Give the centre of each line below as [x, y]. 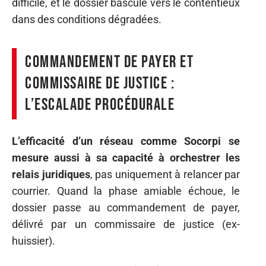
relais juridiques [51, 174]
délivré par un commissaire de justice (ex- [126, 224]
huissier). [34, 240]
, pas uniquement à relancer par [165, 174]
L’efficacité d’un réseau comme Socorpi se [126, 141]
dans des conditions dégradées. [87, 19]
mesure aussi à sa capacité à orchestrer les [126, 157]
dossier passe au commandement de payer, [126, 207]
